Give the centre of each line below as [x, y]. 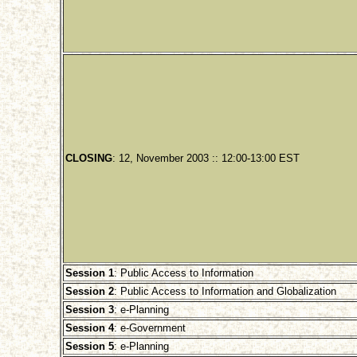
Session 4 [89, 328]
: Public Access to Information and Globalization [225, 292]
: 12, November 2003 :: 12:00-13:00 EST [206, 159]
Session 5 [89, 347]
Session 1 [89, 273]
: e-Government [149, 328]
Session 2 [89, 292]
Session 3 [89, 310]
